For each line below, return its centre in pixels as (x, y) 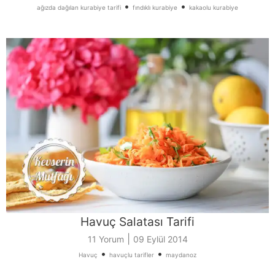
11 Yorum (106, 239)
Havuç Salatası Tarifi (137, 222)
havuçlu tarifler (132, 255)
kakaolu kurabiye (214, 7)
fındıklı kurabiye (155, 7)
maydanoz (181, 255)
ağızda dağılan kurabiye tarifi (79, 7)
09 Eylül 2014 (160, 239)
